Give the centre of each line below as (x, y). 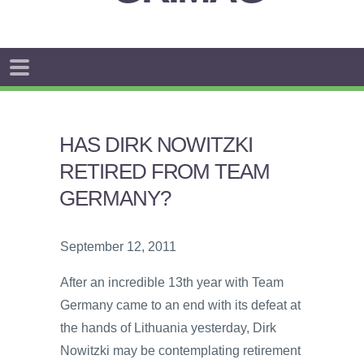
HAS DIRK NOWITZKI (156, 145)
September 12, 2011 (118, 246)
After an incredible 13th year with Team (172, 282)
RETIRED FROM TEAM (165, 171)
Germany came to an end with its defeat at (180, 305)
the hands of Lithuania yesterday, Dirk (168, 327)
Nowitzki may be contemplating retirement (180, 350)
